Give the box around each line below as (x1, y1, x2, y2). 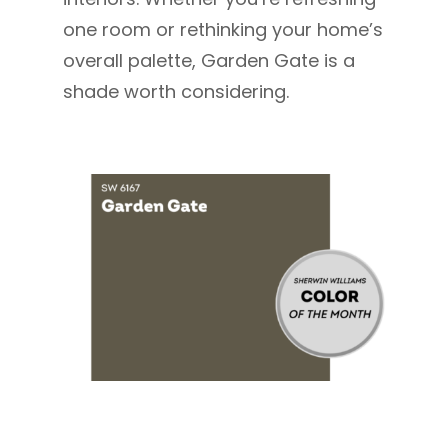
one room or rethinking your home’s (62, 17, 383, 43)
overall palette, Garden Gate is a (62, 48, 355, 74)
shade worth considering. (62, 79, 289, 105)
